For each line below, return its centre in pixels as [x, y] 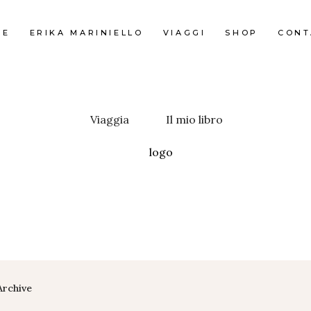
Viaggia [110, 119]
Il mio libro [194, 119]
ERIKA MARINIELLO [86, 33]
